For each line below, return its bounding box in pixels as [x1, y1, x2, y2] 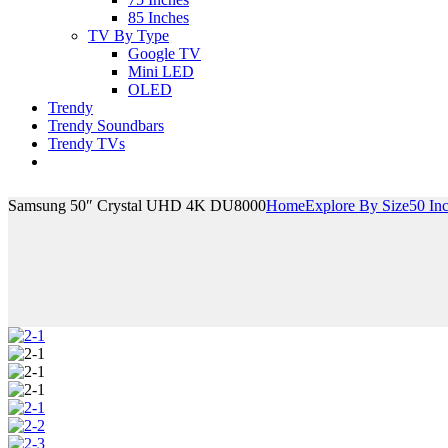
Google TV [128, 45, 201, 62]
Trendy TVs [48, 135, 125, 152]
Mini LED [128, 63, 194, 80]
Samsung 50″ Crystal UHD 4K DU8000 [8, 197, 266, 214]
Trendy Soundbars [48, 117, 164, 134]
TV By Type [88, 27, 169, 44]
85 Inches [128, 9, 189, 26]
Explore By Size [305, 197, 409, 214]
